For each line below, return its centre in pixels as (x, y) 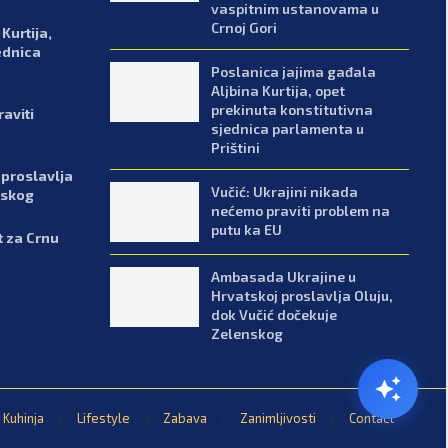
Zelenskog (247, 333)
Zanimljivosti (277, 417)
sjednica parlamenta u (288, 128)
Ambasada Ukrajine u (284, 276)
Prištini (236, 147)
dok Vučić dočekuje (274, 314)
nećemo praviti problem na (301, 210)
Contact (371, 417)
